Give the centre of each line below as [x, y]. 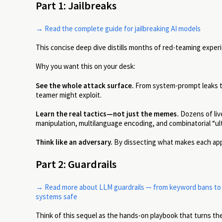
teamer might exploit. [69, 95]
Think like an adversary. [74, 142]
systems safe [56, 197]
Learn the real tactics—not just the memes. [107, 113]
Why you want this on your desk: [85, 66]
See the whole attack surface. [85, 85]
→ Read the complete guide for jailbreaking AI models [118, 29]
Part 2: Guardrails [76, 164]
